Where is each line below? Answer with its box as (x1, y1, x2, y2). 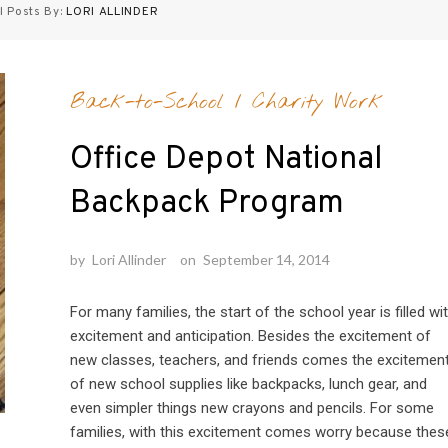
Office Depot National (69, 139, 383, 180)
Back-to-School (69, 87, 224, 116)
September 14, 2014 (202, 250, 330, 268)
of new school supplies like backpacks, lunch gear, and (69, 374, 427, 393)
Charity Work (251, 87, 383, 116)
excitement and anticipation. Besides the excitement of (69, 326, 431, 345)
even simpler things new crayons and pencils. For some (69, 398, 434, 417)
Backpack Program (69, 183, 344, 224)
